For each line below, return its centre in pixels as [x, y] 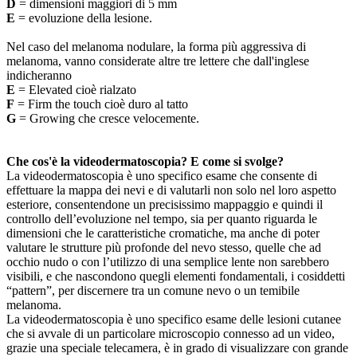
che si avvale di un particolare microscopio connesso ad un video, [171, 333]
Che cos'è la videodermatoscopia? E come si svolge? [145, 161]
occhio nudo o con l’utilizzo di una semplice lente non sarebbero [168, 261]
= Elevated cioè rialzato [76, 89]
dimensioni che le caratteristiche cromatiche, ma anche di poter [163, 233]
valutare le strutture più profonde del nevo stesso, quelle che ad [164, 247]
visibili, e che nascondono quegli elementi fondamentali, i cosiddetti [176, 276]
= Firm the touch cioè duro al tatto [101, 104]
